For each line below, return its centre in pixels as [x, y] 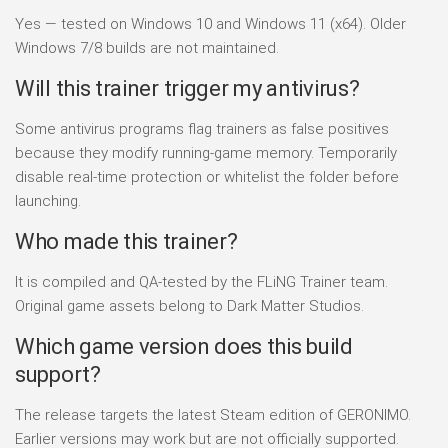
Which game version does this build [184, 346]
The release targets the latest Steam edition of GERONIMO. [213, 414]
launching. [48, 200]
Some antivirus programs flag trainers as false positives [202, 128]
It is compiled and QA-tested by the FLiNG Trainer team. [201, 281]
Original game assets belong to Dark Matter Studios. [189, 305]
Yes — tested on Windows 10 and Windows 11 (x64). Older [210, 23]
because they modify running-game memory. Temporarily [206, 152]
